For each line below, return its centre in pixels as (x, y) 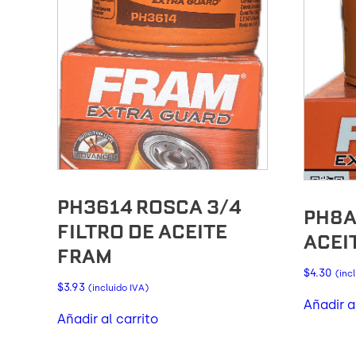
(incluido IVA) (118, 287)
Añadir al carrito (108, 319)
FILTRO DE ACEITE (142, 231)
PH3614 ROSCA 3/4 (149, 207)
